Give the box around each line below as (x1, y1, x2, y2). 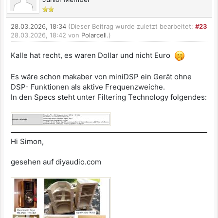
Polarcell (81, 31, 107, 39)
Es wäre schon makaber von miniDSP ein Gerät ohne (11, 72, 192, 82)
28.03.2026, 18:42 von (11, 31, 81, 39)
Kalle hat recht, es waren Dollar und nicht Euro (11, 51, 174, 60)
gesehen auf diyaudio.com (11, 157, 101, 167)
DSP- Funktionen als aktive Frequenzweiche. (11, 82, 165, 92)
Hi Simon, (11, 137, 44, 146)
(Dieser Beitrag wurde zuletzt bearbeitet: (68, 22, 193, 31)
